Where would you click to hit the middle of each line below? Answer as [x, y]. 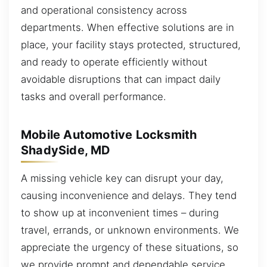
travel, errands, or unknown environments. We [130, 230]
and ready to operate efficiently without [114, 62]
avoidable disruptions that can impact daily [121, 80]
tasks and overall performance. [94, 97]
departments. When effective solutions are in [128, 28]
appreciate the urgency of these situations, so [130, 248]
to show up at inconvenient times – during [120, 213]
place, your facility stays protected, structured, [131, 45]
